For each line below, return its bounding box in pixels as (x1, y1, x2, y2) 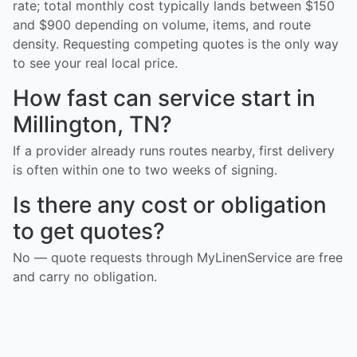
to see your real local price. (13, 54, 178, 71)
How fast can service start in (13, 84, 316, 112)
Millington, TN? (13, 110, 172, 138)
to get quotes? (13, 217, 165, 245)
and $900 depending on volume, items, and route (13, 16, 311, 33)
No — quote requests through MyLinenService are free (13, 249, 343, 265)
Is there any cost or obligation (13, 190, 327, 218)
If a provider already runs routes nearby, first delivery (13, 142, 335, 159)
